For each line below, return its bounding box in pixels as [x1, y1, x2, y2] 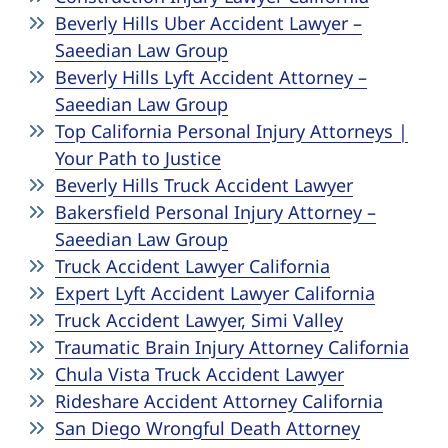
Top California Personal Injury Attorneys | [55, 119, 408, 143]
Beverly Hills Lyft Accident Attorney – [55, 65, 367, 89]
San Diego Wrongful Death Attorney [55, 416, 360, 440]
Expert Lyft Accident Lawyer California [55, 281, 375, 305]
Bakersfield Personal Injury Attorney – [55, 200, 376, 224]
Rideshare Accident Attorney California [55, 389, 383, 413]
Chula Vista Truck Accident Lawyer [55, 362, 344, 386]
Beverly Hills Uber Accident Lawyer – [55, 11, 362, 35]
